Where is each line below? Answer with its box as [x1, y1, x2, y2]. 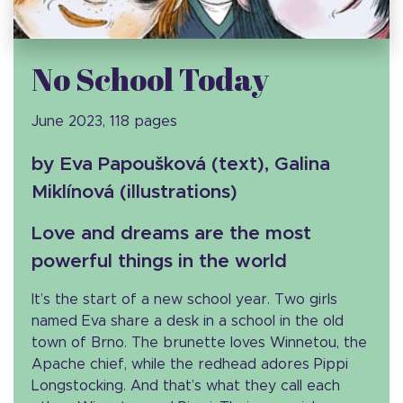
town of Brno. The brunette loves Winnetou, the [31, 335, 367, 350]
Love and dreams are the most [31, 223, 311, 243]
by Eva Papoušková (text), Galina [31, 154, 330, 174]
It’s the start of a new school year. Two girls [31, 291, 337, 307]
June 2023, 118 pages [31, 113, 177, 129]
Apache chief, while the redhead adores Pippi [31, 356, 348, 372]
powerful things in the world [31, 251, 287, 271]
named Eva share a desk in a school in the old [31, 313, 344, 328]
